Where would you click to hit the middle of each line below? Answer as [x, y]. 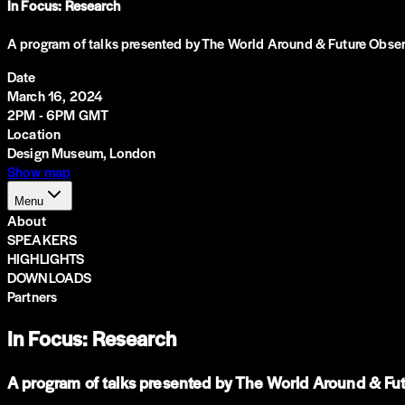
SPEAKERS [42, 239]
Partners [33, 296]
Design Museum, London [82, 152]
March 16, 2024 [56, 95]
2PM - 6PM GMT [58, 114]
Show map [39, 171]
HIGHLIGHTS [46, 258]
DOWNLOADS [50, 277]
